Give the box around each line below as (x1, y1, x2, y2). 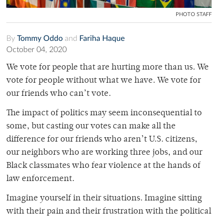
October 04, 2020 (6, 45, 67, 54)
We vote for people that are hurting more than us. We (6, 63, 209, 72)
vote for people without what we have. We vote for (6, 76, 201, 85)
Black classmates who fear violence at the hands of (6, 161, 200, 170)
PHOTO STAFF (176, 11, 212, 17)
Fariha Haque (79, 34, 125, 42)
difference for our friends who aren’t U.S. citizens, (6, 135, 198, 144)
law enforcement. (6, 174, 76, 183)
